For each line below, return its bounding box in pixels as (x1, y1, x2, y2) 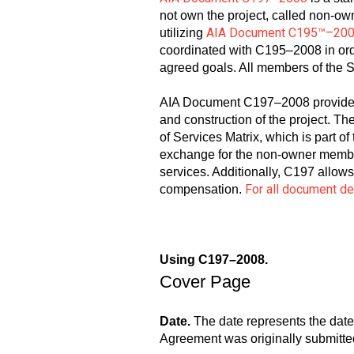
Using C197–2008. (160, 253, 268, 267)
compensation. (160, 183, 245, 197)
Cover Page (160, 272, 250, 292)
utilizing (160, 26, 206, 40)
